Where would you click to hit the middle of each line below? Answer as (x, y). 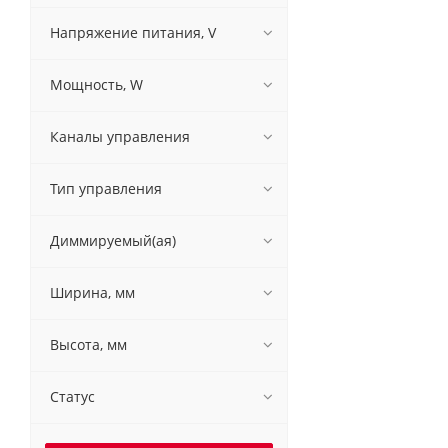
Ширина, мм (92, 292)
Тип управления (106, 188)
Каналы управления (120, 136)
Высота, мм (88, 344)
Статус (72, 396)
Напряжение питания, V (133, 32)
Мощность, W (96, 84)
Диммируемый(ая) (113, 240)
